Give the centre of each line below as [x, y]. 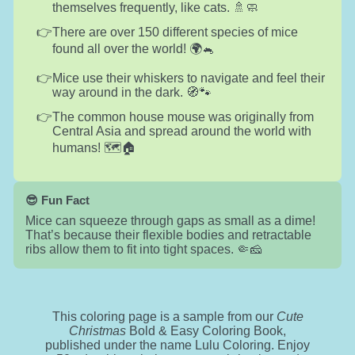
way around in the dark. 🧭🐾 [132, 92]
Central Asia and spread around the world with [181, 131]
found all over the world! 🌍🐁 [133, 48]
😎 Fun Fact [57, 200]
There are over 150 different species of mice [175, 32]
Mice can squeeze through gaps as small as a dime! [170, 220]
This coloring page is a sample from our [164, 316]
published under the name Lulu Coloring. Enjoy [177, 345]
